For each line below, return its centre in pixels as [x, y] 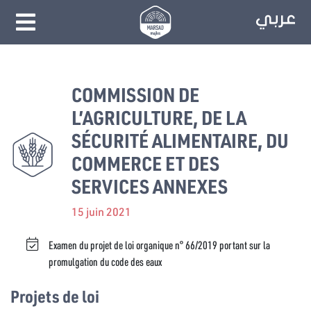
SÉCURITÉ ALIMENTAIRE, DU [180, 140]
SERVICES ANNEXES [150, 186]
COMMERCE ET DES [145, 163]
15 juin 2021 [101, 211]
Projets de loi [55, 296]
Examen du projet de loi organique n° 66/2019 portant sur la [159, 245]
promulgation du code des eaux [105, 261]
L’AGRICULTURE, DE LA [159, 117]
